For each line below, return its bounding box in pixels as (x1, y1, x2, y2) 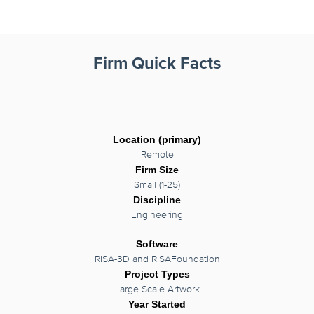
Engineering (131, 210, 183, 221)
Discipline (133, 194, 181, 206)
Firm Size (135, 164, 179, 176)
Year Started (128, 299, 186, 310)
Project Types (124, 268, 190, 280)
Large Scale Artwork (114, 285, 200, 295)
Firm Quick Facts (93, 55, 221, 73)
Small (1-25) (134, 180, 180, 191)
